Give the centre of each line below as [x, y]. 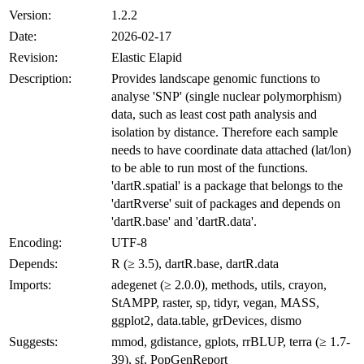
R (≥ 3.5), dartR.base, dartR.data [195, 263]
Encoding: [35, 242]
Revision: [33, 57]
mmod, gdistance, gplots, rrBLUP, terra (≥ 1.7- [231, 341]
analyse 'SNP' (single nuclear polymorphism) [226, 96]
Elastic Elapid [147, 57]
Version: [30, 15]
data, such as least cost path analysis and [214, 114]
